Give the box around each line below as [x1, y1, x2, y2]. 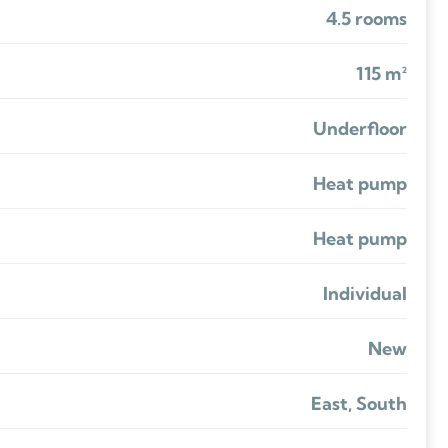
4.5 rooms [325, 6, 407, 30]
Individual [322, 281, 407, 305]
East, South [310, 391, 407, 415]
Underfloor [312, 116, 407, 140]
